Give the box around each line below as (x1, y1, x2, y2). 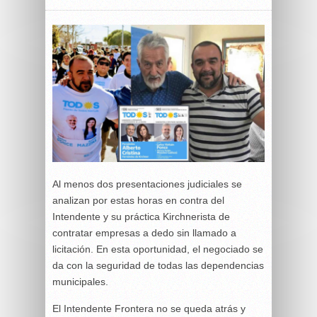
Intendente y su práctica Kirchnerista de (52, 210, 230, 222)
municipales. (52, 275, 108, 287)
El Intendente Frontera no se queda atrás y (52, 302, 246, 314)
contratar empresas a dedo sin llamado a (52, 226, 236, 238)
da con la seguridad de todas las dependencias (52, 259, 264, 271)
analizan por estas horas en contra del (52, 194, 224, 206)
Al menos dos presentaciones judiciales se (52, 178, 242, 190)
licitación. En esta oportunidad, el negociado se (52, 243, 263, 255)
